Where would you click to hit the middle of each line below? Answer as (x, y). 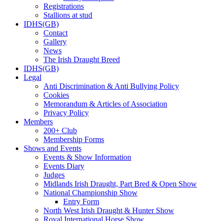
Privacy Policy (66, 113)
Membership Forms (74, 140)
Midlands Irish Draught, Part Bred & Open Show (120, 184)
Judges (54, 175)
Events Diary (64, 166)
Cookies (56, 95)
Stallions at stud (68, 15)
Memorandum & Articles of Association (105, 104)
